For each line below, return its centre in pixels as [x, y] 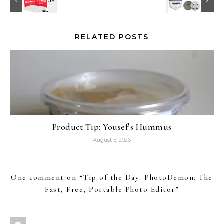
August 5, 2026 [112, 140]
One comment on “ [47, 177]
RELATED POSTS [112, 37]
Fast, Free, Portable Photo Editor [110, 189]
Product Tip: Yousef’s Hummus [112, 127]
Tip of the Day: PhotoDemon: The [148, 177]
